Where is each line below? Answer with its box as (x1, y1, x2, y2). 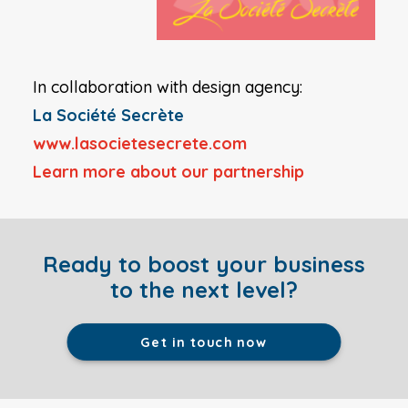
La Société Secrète (33, 105, 184, 126)
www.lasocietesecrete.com (33, 133, 247, 154)
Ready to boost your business (43, 250, 365, 278)
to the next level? (110, 276, 298, 303)
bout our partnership (140, 161, 304, 182)
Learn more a (33, 161, 140, 182)
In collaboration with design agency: (33, 76, 302, 97)
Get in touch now (140, 333, 268, 351)
